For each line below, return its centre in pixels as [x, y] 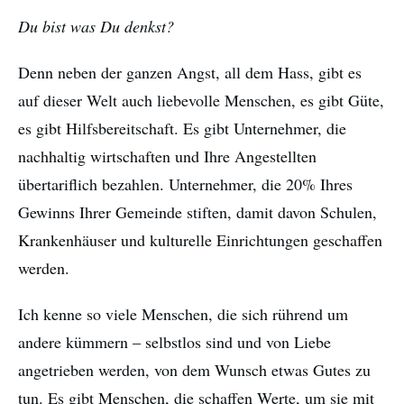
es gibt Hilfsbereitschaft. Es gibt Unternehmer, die [182, 129]
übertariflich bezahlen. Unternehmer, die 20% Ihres [185, 184]
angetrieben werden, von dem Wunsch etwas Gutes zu [194, 370]
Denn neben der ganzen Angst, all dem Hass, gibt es [190, 73]
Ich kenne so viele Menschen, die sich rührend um [183, 314]
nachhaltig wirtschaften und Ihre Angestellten [167, 156]
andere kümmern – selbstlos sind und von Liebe [174, 342]
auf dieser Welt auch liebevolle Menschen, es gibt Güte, [201, 101]
